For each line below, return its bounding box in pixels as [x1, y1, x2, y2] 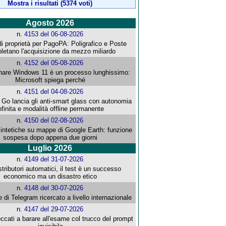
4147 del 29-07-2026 [24, 205, 84, 213]
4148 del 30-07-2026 [24, 184, 84, 192]
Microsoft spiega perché [15, 76, 86, 84]
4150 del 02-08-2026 [24, 117, 84, 125]
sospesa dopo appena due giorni [3, 134, 98, 142]
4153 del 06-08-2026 [24, 30, 84, 38]
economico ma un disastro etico [4, 173, 97, 181]
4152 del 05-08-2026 [24, 59, 84, 67]
